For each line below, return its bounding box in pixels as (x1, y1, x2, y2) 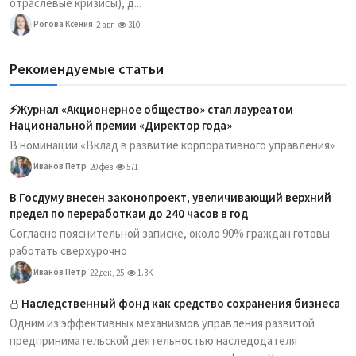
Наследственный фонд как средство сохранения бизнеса (21, 296, 340, 311)
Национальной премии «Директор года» (10, 118, 232, 133)
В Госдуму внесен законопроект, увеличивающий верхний (10, 190, 331, 205)
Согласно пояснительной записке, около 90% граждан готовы (10, 226, 330, 241)
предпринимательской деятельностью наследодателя (10, 333, 297, 348)
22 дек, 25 (90, 267, 124, 278)
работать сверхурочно (10, 243, 127, 258)
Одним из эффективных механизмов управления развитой (10, 315, 315, 331)
